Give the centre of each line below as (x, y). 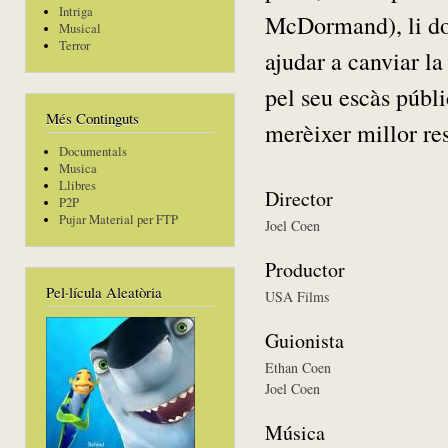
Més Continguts (92, 118)
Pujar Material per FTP (118, 220)
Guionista (304, 340)
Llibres (77, 186)
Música (295, 432)
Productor (305, 269)
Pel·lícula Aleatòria (104, 292)
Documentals (92, 152)
